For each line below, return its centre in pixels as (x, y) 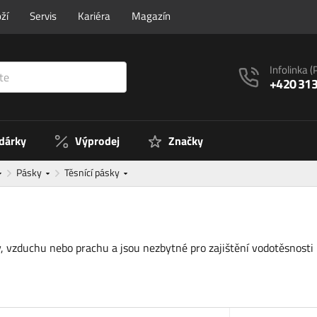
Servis (43, 16)
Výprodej (97, 141)
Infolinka (290, 69)
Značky (186, 141)
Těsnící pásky (93, 173)
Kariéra (94, 16)
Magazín (151, 16)
